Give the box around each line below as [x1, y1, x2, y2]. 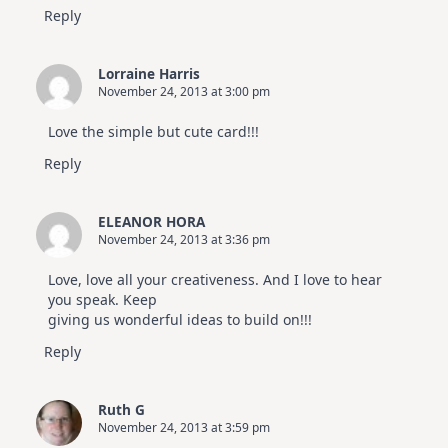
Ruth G [98, 400, 145, 420]
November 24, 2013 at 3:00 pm [98, 83, 270, 101]
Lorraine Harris [98, 64, 200, 84]
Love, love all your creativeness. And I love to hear [48, 270, 382, 290]
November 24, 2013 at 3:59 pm [98, 419, 270, 437]
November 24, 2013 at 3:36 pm [98, 231, 270, 249]
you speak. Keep [48, 290, 157, 310]
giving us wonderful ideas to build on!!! [48, 310, 312, 330]
